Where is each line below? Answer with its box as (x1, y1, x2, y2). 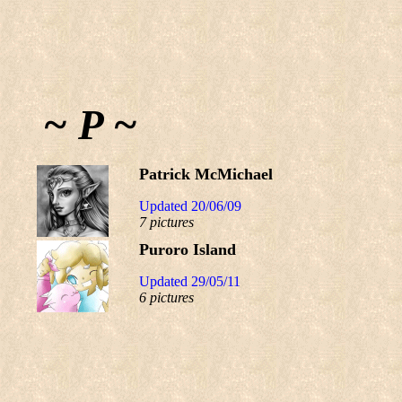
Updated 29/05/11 (139, 274, 240, 289)
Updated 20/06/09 (139, 198, 241, 214)
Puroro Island (139, 240, 236, 258)
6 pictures (139, 290, 194, 305)
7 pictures (139, 214, 194, 230)
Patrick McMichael (139, 165, 273, 183)
